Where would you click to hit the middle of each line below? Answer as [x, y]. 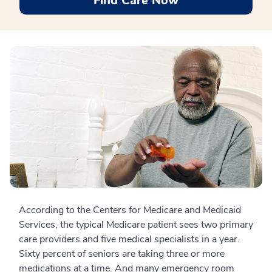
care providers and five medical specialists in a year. [129, 240]
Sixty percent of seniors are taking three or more [122, 254]
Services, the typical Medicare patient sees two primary [136, 225]
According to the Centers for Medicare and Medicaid [130, 210]
